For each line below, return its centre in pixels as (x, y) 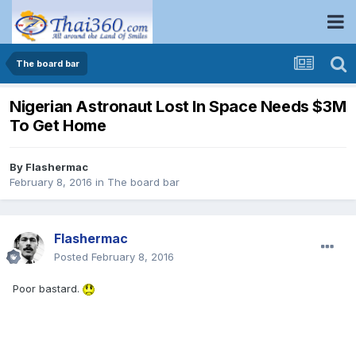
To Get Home (58, 126)
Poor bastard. (48, 289)
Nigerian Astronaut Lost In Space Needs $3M (178, 107)
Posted (73, 257)
